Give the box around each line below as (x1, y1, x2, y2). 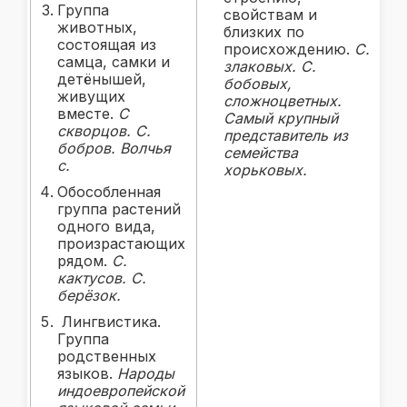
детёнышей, (57, 69, 146, 88)
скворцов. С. (57, 121, 151, 140)
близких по (223, 22, 304, 41)
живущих (57, 86, 125, 105)
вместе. (57, 104, 118, 123)
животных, (57, 17, 137, 36)
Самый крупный (223, 108, 338, 127)
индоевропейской (57, 381, 184, 400)
